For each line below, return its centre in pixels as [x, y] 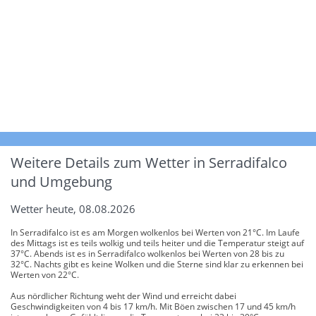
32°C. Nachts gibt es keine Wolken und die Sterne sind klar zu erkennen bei [157, 264]
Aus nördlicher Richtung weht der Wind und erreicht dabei [123, 296]
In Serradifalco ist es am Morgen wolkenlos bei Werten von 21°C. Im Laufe [155, 232]
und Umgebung [61, 181]
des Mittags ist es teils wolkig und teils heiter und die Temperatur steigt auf [157, 243]
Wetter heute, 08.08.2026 [73, 208]
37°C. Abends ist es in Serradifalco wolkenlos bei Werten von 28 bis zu [147, 253]
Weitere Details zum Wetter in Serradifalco [149, 162]
